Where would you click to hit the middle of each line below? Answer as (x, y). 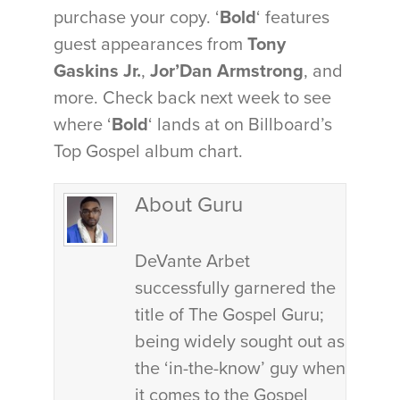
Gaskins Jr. (97, 71)
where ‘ (83, 125)
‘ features (293, 18)
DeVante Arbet (192, 262)
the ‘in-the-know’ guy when (240, 369)
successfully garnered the (235, 288)
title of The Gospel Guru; (229, 315)
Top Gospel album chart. (148, 152)
